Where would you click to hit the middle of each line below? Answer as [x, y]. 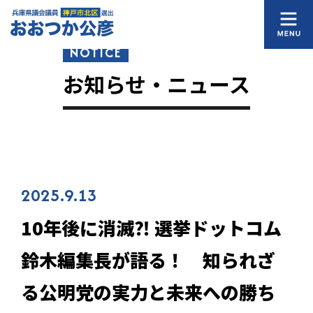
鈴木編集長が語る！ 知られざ [148, 260]
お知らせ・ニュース [156, 84]
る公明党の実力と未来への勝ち [148, 292]
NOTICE [96, 53]
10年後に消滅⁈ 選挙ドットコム [151, 227]
